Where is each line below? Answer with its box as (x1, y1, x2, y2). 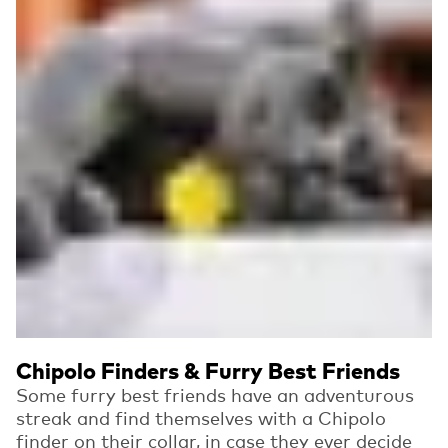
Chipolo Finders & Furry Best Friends (16, 357, 400, 385)
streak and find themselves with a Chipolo (16, 405, 386, 430)
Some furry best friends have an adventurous (16, 382, 414, 407)
